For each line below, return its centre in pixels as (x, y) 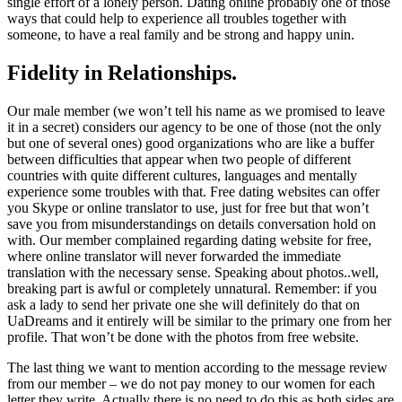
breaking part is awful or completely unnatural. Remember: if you (192, 288)
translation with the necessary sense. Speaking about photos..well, (193, 272)
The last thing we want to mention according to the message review (197, 367)
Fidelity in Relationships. (122, 72)
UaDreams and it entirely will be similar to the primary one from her (199, 320)
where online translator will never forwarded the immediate (174, 256)
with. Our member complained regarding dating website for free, (189, 240)
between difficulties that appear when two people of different (179, 159)
